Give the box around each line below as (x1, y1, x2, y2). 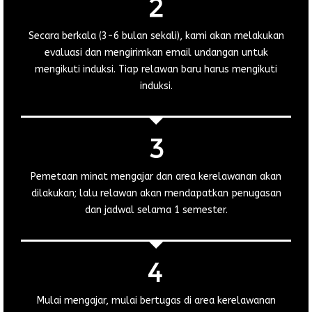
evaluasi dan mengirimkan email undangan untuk (44, 46, 268, 58)
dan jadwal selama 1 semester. (84, 203, 228, 216)
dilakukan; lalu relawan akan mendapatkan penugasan (31, 187, 281, 199)
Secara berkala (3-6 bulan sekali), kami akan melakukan (28, 29, 284, 42)
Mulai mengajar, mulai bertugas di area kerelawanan (36, 294, 276, 306)
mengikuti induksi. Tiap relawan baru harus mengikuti (35, 63, 277, 75)
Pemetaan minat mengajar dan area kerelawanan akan (31, 170, 281, 182)
